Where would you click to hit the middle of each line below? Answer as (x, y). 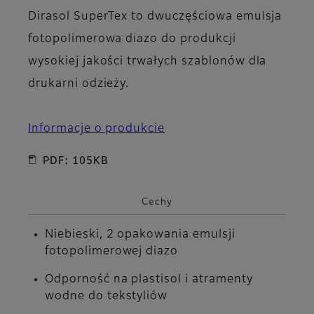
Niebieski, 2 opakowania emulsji (140, 234)
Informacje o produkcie (97, 129)
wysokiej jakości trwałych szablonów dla (148, 62)
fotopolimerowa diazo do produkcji (132, 40)
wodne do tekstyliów (107, 296)
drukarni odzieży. (79, 84)
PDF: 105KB (76, 162)
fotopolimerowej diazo (112, 251)
